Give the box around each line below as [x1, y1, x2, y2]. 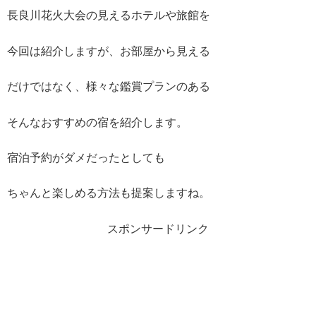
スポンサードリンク [107, 222, 209, 235]
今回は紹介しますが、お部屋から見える [7, 44, 210, 57]
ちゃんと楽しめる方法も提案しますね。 [7, 187, 210, 200]
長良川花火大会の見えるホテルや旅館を [7, 9, 210, 22]
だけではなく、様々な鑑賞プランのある [7, 80, 210, 93]
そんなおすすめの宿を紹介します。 [7, 116, 188, 128]
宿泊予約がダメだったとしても [7, 151, 165, 164]
